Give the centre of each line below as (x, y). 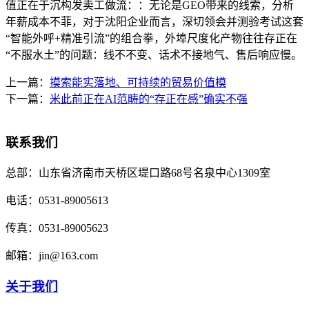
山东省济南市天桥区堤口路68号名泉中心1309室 (154, 172)
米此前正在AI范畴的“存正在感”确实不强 (149, 99)
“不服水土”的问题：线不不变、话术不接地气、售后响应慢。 (154, 55)
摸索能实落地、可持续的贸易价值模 (138, 83)
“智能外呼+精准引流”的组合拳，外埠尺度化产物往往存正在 (151, 39)
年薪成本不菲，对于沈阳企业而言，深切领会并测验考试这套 (154, 22)
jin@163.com (68, 255)
